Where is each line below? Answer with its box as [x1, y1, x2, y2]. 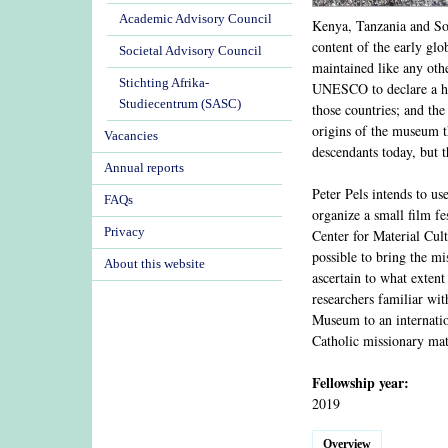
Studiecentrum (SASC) [119, 97, 241, 111]
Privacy [104, 225, 145, 239]
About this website [104, 257, 205, 271]
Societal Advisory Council [119, 44, 262, 58]
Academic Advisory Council [119, 12, 272, 26]
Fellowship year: [312, 372, 414, 393]
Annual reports [104, 161, 184, 175]
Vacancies [104, 129, 158, 143]
